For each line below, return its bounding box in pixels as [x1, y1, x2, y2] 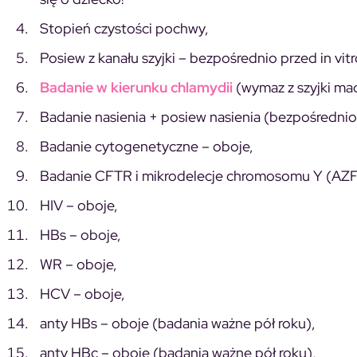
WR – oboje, [40, 254, 117, 273]
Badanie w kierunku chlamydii [40, 77, 233, 96]
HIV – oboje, [40, 195, 118, 214]
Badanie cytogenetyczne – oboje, [40, 136, 253, 155]
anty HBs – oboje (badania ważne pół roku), [40, 313, 316, 332]
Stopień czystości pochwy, [40, 18, 209, 37]
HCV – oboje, [40, 284, 125, 303]
